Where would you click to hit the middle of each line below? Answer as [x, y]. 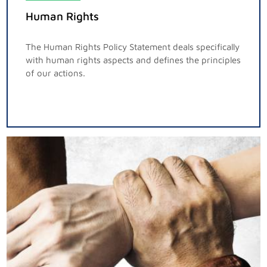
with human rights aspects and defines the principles [133, 60]
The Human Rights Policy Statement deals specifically [133, 47]
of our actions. [56, 73]
